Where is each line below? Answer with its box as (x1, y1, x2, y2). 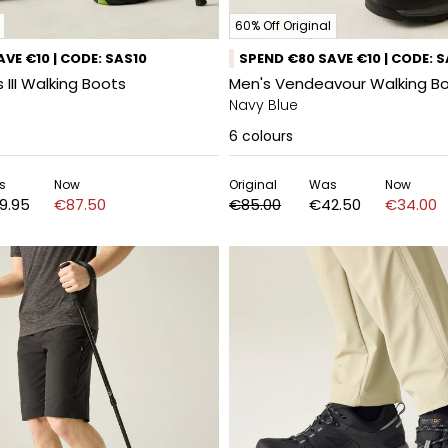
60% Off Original (235, 17, 331, 34)
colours (242, 126, 293, 146)
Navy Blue (229, 95, 298, 115)
